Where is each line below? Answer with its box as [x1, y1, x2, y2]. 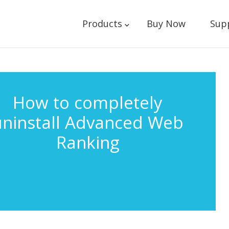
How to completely [13, 91, 163, 114]
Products [82, 17, 122, 30]
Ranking [56, 131, 120, 154]
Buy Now [146, 17, 186, 30]
